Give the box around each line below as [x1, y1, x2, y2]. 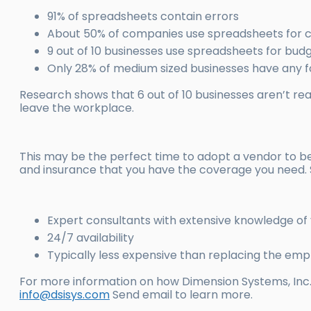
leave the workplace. [19, 100, 134, 117]
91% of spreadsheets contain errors [47, 8, 239, 25]
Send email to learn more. [110, 287, 253, 303]
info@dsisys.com [19, 287, 110, 303]
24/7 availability [47, 230, 134, 246]
